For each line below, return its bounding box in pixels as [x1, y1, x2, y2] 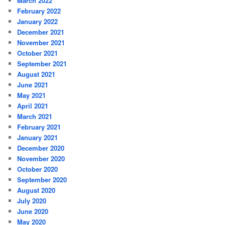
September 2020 [17, 175, 67, 185]
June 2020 [17, 206, 49, 216]
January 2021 [17, 133, 58, 143]
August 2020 [17, 185, 56, 195]
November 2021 [17, 38, 65, 48]
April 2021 [17, 101, 49, 111]
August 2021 [17, 69, 56, 79]
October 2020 [17, 164, 58, 174]
